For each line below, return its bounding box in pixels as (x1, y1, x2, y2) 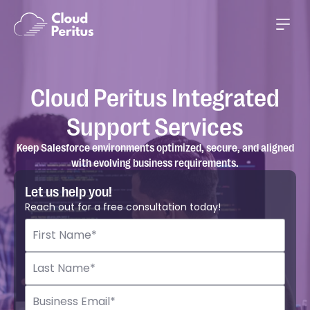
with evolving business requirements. (71, 156, 239, 169)
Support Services (66, 110, 244, 140)
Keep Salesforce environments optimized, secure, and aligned (16, 140, 294, 154)
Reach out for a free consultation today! (25, 200, 221, 214)
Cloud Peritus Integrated (30, 81, 280, 111)
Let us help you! (25, 182, 112, 199)
